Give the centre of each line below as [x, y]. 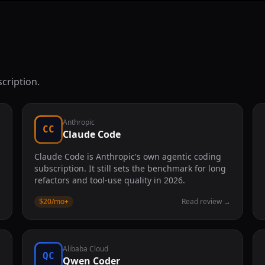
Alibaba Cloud [86, 249]
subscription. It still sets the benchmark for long [130, 168]
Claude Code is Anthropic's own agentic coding [128, 156]
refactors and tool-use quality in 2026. [110, 180]
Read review [201, 201]
